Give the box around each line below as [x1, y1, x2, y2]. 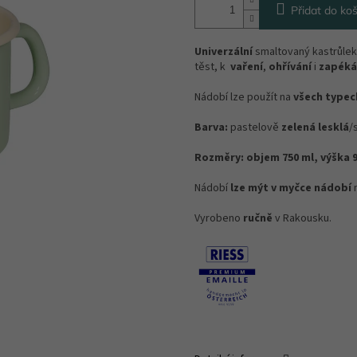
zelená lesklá [281, 120, 349, 136]
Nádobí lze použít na [194, 89, 291, 106]
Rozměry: [194, 150, 244, 167]
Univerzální [194, 44, 253, 61]
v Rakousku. [273, 210, 331, 227]
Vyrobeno [194, 210, 243, 227]
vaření [230, 59, 263, 76]
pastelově [228, 120, 281, 136]
